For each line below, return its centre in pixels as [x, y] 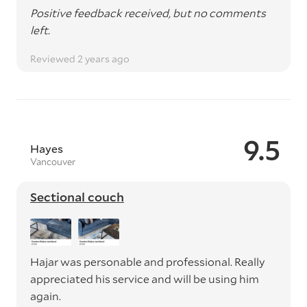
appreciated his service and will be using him [145, 279]
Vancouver [53, 162]
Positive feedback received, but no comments [148, 13]
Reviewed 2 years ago [80, 59]
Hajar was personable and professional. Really [148, 261]
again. [46, 296]
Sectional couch [77, 197]
